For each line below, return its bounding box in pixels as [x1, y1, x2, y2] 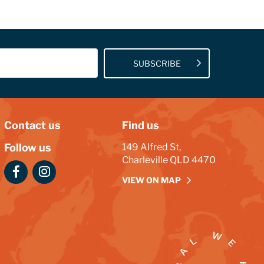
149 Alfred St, [122, 141, 181, 153]
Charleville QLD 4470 [122, 154, 216, 166]
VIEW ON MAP [122, 175, 181, 185]
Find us [122, 119, 159, 131]
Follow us [4, 141, 51, 154]
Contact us [4, 119, 61, 131]
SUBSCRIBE [133, 58, 181, 68]
